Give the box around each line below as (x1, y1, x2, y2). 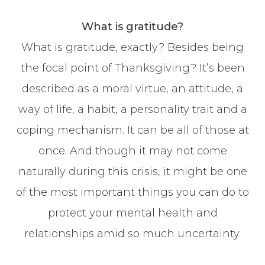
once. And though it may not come (38, 144, 227, 157)
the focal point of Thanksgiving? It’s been (20, 61, 245, 75)
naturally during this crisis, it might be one (18, 164, 247, 178)
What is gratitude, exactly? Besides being (21, 40, 244, 54)
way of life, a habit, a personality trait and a (18, 102, 247, 116)
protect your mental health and (47, 206, 218, 219)
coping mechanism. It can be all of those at (16, 123, 249, 137)
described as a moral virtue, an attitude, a (22, 82, 243, 95)
